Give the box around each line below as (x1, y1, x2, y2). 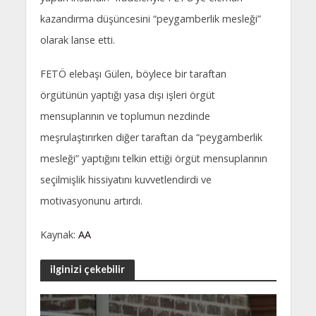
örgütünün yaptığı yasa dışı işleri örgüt (39, 87, 215, 102)
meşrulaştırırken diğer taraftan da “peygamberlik (39, 130, 262, 144)
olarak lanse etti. (39, 33, 115, 47)
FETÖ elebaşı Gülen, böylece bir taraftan (39, 66, 226, 80)
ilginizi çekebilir (49, 263, 125, 276)
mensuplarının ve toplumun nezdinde (39, 109, 210, 123)
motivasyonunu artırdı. (39, 193, 142, 207)
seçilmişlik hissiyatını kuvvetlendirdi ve (39, 172, 212, 186)
